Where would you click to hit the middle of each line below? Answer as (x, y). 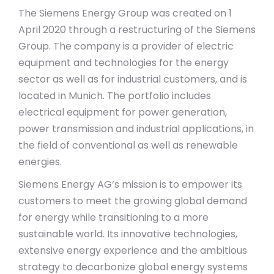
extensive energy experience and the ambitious (133, 250)
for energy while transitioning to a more (113, 217)
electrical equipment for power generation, (123, 112)
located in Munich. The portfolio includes (115, 96)
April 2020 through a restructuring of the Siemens (137, 30)
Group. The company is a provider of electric (126, 46)
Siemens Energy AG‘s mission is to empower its (130, 184)
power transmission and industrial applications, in (136, 129)
